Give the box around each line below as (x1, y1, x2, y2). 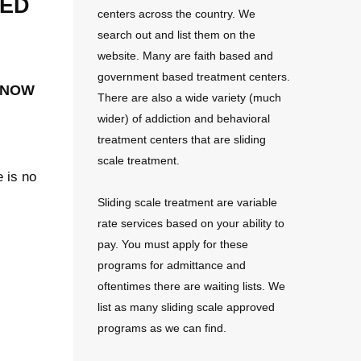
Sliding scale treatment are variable (98, 196, 277, 209)
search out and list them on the (98, 28, 255, 41)
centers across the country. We (98, 7, 255, 20)
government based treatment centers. (98, 70, 290, 83)
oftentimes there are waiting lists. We (98, 280, 285, 293)
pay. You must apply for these (98, 238, 248, 251)
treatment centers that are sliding (98, 133, 266, 146)
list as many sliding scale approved (98, 301, 275, 313)
